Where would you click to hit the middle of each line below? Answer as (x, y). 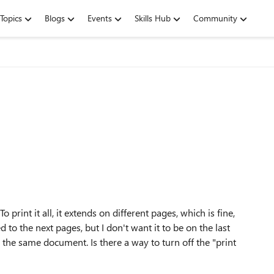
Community (215, 18)
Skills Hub (153, 18)
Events (100, 18)
